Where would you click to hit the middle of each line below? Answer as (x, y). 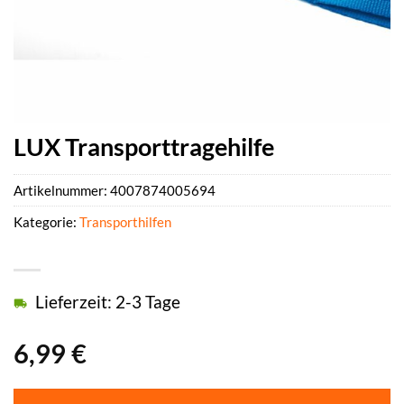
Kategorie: (46, 222)
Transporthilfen (125, 222)
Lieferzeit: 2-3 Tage (108, 302)
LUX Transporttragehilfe (144, 147)
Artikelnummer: (62, 191)
